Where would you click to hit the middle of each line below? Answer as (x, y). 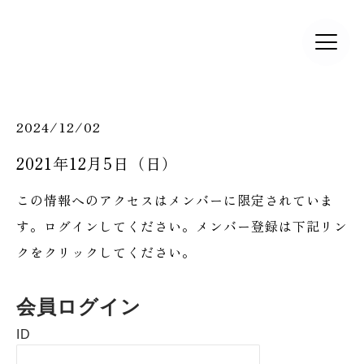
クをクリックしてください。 (106, 252)
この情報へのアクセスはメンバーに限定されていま (175, 200)
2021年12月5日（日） (97, 163)
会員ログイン (79, 307)
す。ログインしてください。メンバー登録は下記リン (182, 226)
